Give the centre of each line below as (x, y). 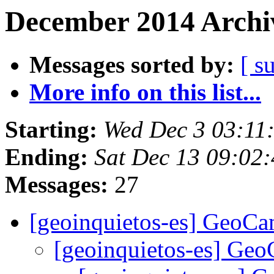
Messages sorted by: (132, 65)
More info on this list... (145, 92)
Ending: (46, 157)
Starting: (51, 130)
